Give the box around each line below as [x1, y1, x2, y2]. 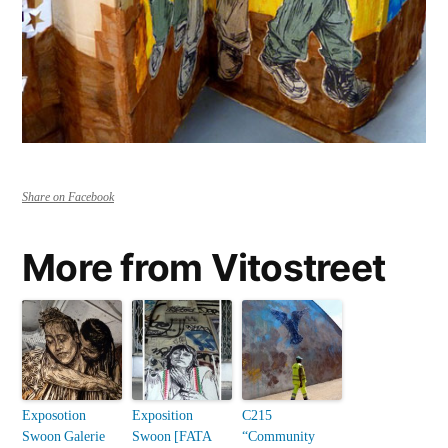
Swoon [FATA [132, 428, 212, 446]
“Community [242, 428, 315, 446]
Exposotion [22, 407, 86, 425]
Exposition [132, 407, 193, 425]
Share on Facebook [22, 190, 114, 206]
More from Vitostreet [22, 245, 386, 291]
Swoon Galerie [22, 428, 105, 446]
